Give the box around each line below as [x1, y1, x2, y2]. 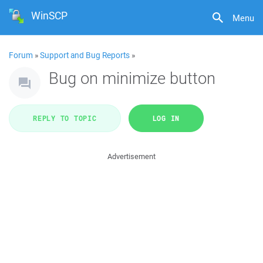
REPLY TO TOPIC [33, 113, 97, 123]
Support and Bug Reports [40, 50, 130, 60]
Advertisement [107, 151, 156, 161]
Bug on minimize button [49, 67, 215, 89]
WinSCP [31, 8, 68, 23]
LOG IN [152, 113, 180, 123]
